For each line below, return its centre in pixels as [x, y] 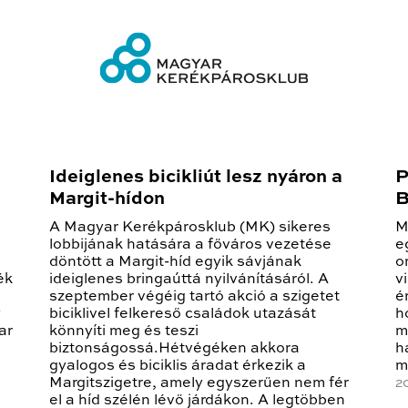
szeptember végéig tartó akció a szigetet [194, 297]
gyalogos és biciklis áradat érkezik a [178, 367]
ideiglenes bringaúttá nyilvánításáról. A [189, 280]
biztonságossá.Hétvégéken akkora [174, 349]
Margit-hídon [107, 200]
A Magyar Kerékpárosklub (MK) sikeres [190, 228]
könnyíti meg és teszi [124, 332]
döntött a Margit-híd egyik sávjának [175, 263]
